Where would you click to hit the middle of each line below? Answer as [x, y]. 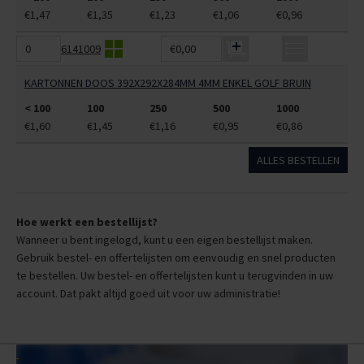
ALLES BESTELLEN [298, 160]
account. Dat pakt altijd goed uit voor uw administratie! [148, 294]
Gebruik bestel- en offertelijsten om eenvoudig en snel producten [176, 258]
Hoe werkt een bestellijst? [87, 222]
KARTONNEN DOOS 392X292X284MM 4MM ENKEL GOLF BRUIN [168, 83]
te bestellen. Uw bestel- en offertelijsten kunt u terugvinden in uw [175, 276]
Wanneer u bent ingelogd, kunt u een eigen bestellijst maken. [165, 240]
